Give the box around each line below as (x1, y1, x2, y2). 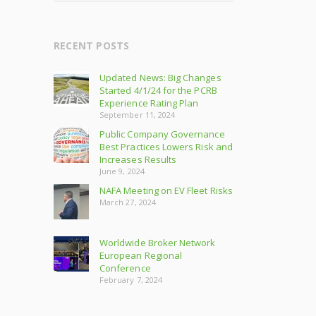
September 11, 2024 (99, 109, 176, 120)
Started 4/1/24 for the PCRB (99, 84, 217, 97)
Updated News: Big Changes (99, 71, 221, 84)
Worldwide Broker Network (99, 236, 216, 249)
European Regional (99, 249, 183, 262)
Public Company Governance (99, 128, 225, 140)
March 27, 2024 (99, 197, 156, 207)
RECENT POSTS (54, 39, 130, 52)
